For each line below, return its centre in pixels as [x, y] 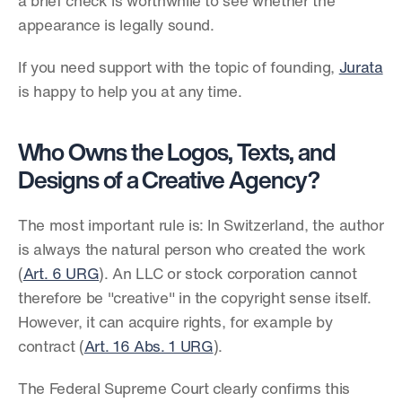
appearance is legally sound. [116, 26]
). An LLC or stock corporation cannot [228, 275]
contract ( [51, 348]
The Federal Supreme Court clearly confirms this [184, 390]
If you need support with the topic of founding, [179, 69]
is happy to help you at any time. [130, 93]
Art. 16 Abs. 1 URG [149, 348]
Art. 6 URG [61, 275]
